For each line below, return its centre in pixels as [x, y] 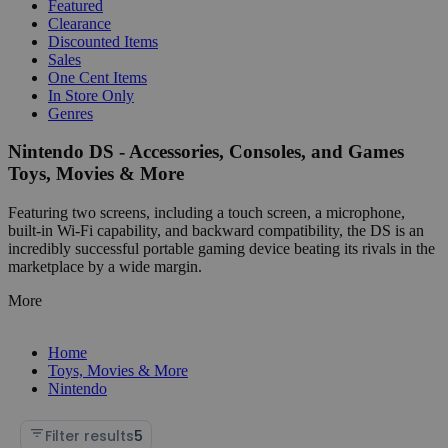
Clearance [79, 23]
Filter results [89, 435]
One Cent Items [97, 77]
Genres [70, 113]
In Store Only [91, 95]
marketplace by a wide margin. [105, 266]
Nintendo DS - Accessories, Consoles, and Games [206, 152]
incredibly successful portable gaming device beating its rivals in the [221, 248]
